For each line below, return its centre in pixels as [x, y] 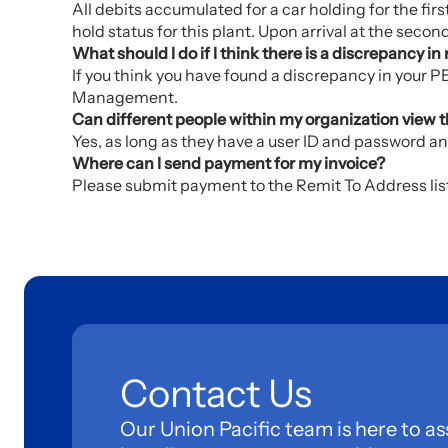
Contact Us [216, 393]
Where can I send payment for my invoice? [228, 163]
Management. [125, 97]
